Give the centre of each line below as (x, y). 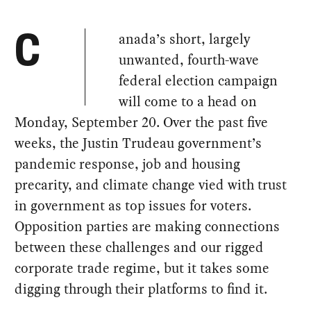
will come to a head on (188, 101)
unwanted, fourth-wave (189, 59)
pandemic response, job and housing (128, 163)
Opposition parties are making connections (148, 226)
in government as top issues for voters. (133, 205)
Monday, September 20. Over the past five (142, 122)
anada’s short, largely (185, 39)
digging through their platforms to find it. (141, 288)
